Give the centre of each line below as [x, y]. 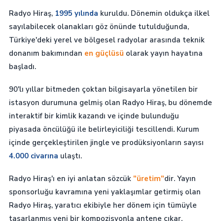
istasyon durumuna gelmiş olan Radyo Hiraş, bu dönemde [110, 102]
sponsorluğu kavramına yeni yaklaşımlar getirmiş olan [105, 192]
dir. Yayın [180, 179]
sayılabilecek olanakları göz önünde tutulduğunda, [99, 26]
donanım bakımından [46, 53]
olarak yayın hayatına [163, 53]
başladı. [22, 66]
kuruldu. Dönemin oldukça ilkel [154, 13]
